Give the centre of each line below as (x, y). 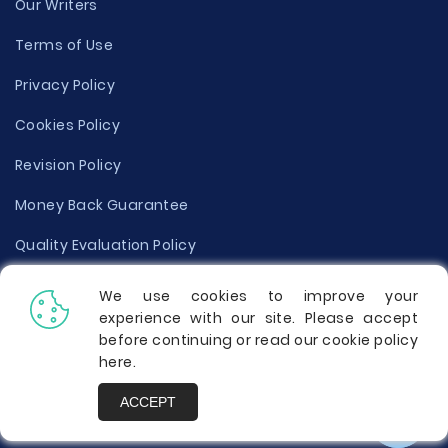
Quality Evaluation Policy (105, 245)
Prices (37, 405)
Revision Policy (68, 165)
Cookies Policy (68, 125)
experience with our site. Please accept (258, 318)
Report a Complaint (87, 365)
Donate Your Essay (85, 325)
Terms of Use (64, 45)
